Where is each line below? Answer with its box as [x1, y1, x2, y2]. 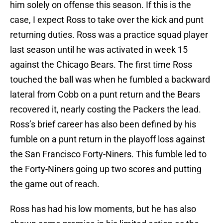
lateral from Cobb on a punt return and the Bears [10, 89, 200, 100]
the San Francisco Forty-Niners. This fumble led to [10, 149, 207, 160]
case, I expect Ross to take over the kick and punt [10, 14, 204, 25]
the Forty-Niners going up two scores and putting [10, 164, 202, 175]
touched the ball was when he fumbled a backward [10, 74, 210, 85]
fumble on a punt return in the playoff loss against [10, 134, 205, 145]
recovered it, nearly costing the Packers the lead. [10, 104, 201, 115]
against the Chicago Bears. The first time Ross [10, 59, 192, 70]
